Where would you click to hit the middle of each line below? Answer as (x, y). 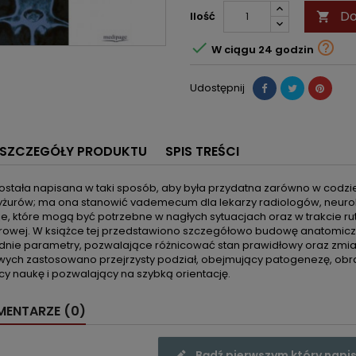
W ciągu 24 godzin (262, 49)
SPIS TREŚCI (202, 151)
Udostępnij (217, 88)
